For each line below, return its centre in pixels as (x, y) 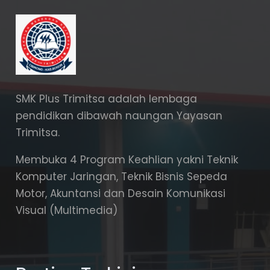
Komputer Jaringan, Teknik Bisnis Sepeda (121, 176)
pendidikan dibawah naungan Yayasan (119, 115)
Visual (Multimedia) (66, 210)
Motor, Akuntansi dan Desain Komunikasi (120, 193)
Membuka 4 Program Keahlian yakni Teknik (127, 159)
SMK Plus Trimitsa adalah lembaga (106, 99)
